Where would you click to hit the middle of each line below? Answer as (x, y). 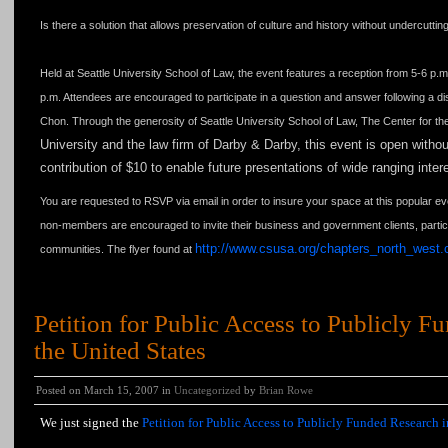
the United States (120, 350)
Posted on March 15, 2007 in (105, 390)
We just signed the (91, 422)
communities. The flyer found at (117, 249)
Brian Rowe (286, 390)
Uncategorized (207, 390)
